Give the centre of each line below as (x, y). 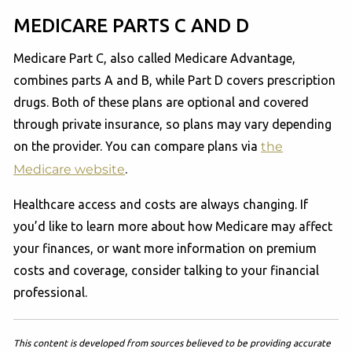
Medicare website (70, 169)
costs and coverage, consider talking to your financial (167, 270)
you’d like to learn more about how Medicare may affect (173, 226)
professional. (51, 292)
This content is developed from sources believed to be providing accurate (172, 343)
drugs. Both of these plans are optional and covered (161, 102)
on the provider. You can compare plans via (137, 146)
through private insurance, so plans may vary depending (173, 124)
